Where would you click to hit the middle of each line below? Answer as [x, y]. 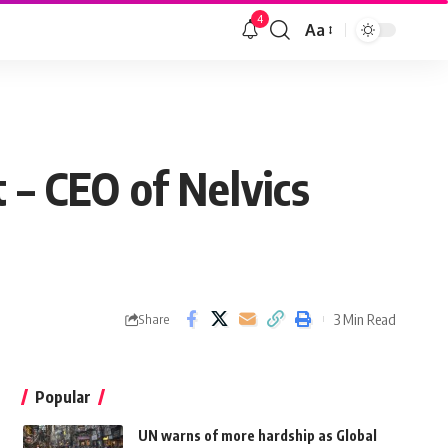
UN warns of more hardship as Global [257, 436]
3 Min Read [365, 318]
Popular [62, 397]
